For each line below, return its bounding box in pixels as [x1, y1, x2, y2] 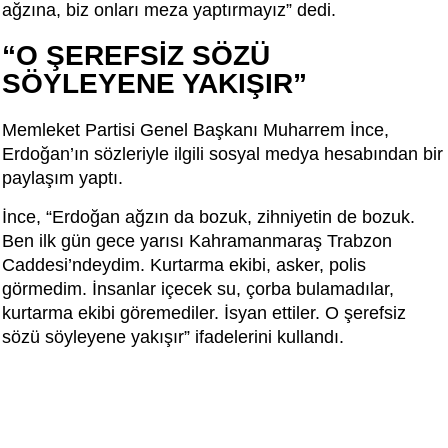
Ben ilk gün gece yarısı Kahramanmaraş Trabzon [2, 230, 392, 251]
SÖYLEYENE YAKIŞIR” [2, 67, 307, 99]
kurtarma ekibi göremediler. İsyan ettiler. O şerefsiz [2, 302, 406, 323]
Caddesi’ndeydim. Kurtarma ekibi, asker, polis [2, 254, 366, 275]
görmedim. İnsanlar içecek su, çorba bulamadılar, [2, 278, 394, 299]
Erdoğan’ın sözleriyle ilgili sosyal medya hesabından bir [2, 143, 443, 164]
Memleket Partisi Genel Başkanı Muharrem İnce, [2, 119, 389, 140]
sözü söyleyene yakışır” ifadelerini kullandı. [2, 326, 344, 347]
